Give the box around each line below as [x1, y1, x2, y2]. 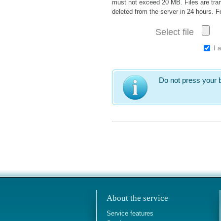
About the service [107, 193, 168, 203]
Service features [107, 210, 153, 217]
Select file [155, 27, 194, 37]
